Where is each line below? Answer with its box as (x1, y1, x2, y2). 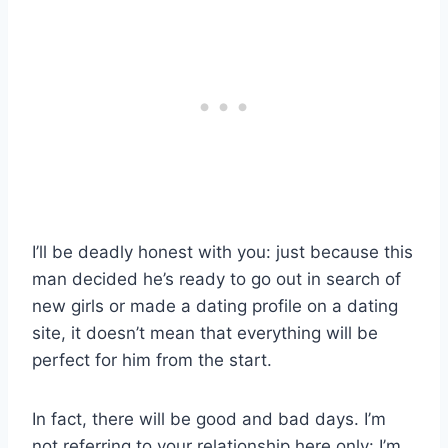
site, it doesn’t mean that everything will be (32, 323, 378, 344)
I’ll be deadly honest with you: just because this (32, 242, 413, 263)
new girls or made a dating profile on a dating (32, 296, 398, 317)
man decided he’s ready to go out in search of (32, 269, 401, 290)
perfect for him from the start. (32, 350, 272, 371)
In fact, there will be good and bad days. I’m (32, 409, 386, 430)
